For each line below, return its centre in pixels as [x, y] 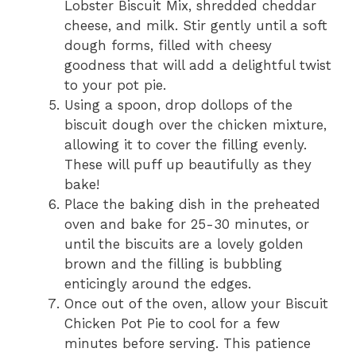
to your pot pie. [115, 85]
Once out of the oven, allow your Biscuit [196, 304]
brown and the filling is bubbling [173, 264]
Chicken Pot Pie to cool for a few [172, 324]
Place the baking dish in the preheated [192, 205]
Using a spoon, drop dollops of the [178, 105]
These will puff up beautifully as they [188, 165]
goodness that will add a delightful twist [198, 66]
